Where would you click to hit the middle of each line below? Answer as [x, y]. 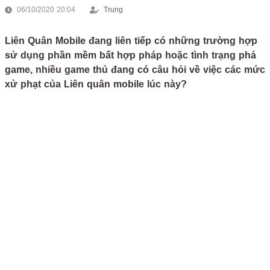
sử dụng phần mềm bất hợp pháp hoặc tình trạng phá [130, 55]
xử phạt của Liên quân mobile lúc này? [96, 84]
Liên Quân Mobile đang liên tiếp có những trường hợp [131, 41]
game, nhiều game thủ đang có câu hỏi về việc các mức [135, 70]
